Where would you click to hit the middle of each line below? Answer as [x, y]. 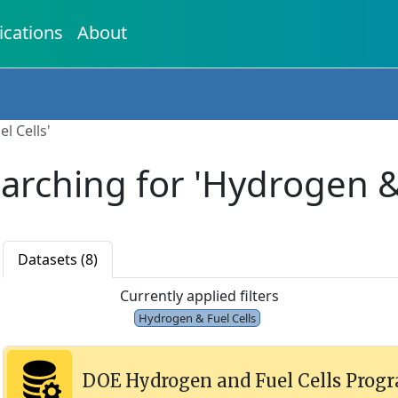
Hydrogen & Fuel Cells [197, 318]
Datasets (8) [57, 259]
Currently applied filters [199, 296]
